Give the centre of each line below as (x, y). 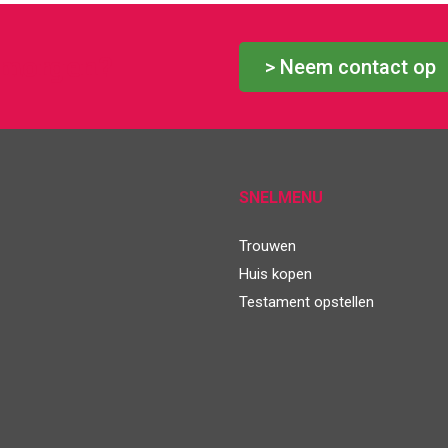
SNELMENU (281, 198)
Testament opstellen (306, 302)
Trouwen (267, 246)
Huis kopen (275, 274)
